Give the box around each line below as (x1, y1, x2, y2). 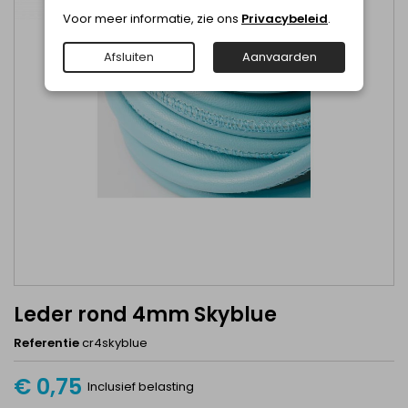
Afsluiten (104, 47, 154, 66)
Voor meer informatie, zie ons (63, 9, 241, 27)
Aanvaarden (241, 47, 317, 66)
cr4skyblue (82, 334, 148, 352)
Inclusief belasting (87, 378, 194, 395)
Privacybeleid (241, 9, 328, 27)
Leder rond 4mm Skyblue (14, 301, 277, 329)
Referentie (14, 334, 79, 352)
